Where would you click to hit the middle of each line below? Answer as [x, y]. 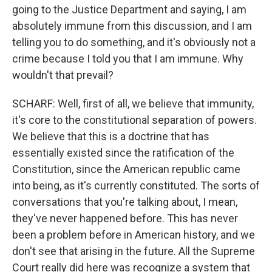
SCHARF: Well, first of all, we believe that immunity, [133, 104]
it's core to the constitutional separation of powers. [134, 120]
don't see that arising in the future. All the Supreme [134, 251]
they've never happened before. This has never [125, 218]
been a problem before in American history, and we [134, 235]
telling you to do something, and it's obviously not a [134, 42]
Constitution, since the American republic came [126, 169]
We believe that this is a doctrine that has [111, 136]
